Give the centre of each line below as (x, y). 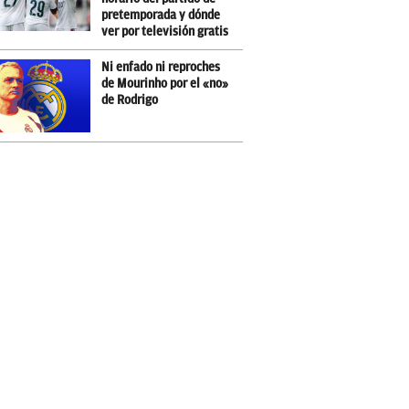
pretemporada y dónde (161, 15)
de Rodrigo (130, 100)
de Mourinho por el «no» (165, 84)
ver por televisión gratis (165, 31)
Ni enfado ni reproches (161, 67)
